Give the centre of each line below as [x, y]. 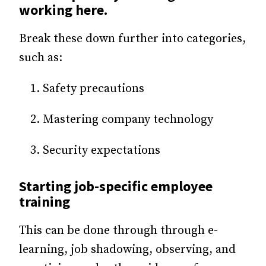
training [45, 202]
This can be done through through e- [118, 231]
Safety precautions [94, 88]
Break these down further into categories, [132, 39]
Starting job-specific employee [116, 186]
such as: [41, 58]
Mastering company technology [128, 119]
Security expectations [102, 150]
